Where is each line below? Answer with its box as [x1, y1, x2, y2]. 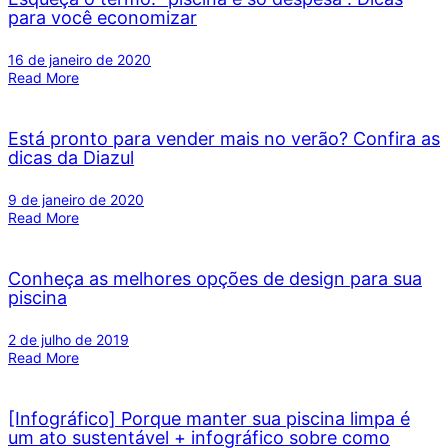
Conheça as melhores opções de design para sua [8, 267, 422, 289]
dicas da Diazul [8, 146, 134, 168]
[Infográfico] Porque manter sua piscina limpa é [8, 407, 410, 429]
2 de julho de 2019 [8, 330, 129, 348]
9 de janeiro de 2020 [8, 190, 144, 208]
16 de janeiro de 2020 [8, 51, 151, 69]
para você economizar [8, 7, 197, 29]
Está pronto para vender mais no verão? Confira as [8, 127, 440, 149]
